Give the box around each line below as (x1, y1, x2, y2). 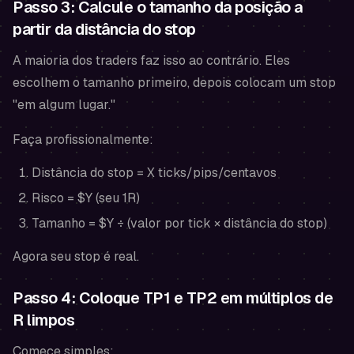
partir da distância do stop (13, 19, 196, 40)
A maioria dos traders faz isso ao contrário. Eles (13, 52, 290, 69)
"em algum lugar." (13, 96, 115, 113)
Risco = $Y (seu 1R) (32, 190, 140, 206)
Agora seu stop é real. (13, 248, 139, 265)
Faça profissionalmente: (13, 131, 153, 148)
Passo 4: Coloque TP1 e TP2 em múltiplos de (13, 288, 333, 308)
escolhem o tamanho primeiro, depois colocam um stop (13, 74, 336, 91)
